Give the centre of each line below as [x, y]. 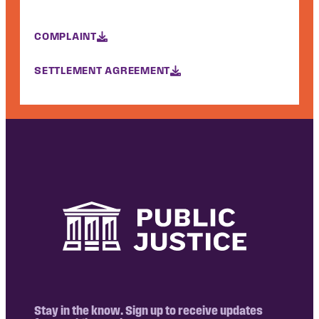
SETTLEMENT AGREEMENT [102, 70]
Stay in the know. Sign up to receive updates [148, 310]
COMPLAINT [66, 36]
